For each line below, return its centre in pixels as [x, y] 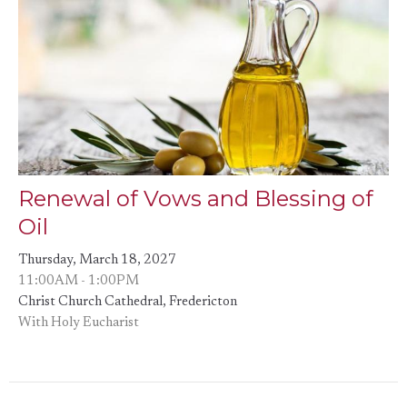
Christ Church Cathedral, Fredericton [128, 302]
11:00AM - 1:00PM [79, 281]
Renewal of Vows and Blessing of [196, 198]
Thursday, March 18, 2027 [97, 260]
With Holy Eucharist [79, 323]
